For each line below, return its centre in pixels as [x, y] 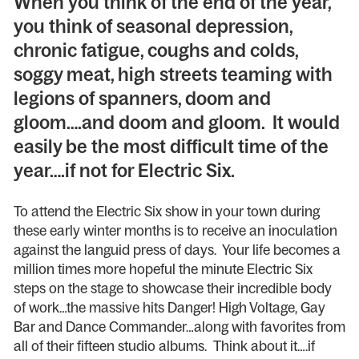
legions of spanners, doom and [142, 99]
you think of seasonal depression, [153, 26]
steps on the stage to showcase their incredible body [172, 289]
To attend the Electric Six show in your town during [166, 212]
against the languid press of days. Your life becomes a [177, 250]
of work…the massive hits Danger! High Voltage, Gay [169, 308]
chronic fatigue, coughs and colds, [155, 50]
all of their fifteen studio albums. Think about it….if [164, 347]
